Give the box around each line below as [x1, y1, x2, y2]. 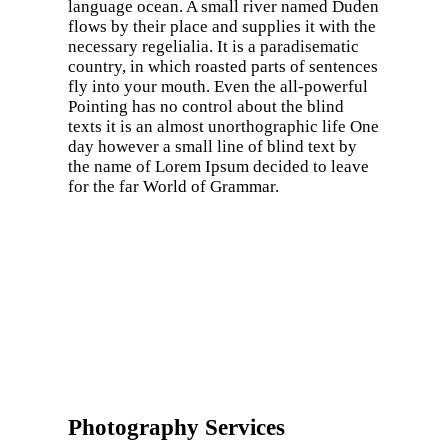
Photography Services [68, 414, 285, 440]
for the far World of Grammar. [68, 177, 279, 197]
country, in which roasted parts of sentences [68, 57, 378, 77]
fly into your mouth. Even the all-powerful [68, 77, 368, 97]
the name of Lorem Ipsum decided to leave [68, 157, 369, 177]
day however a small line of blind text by [68, 137, 357, 157]
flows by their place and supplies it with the [68, 17, 376, 37]
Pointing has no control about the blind [68, 97, 344, 117]
